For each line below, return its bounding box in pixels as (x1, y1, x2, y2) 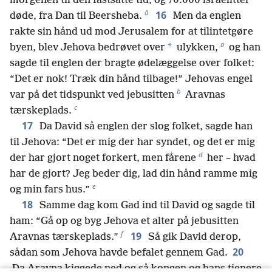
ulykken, (174, 41, 218, 53)
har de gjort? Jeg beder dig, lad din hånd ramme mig (10, 168, 257, 180)
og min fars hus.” (10, 183, 90, 195)
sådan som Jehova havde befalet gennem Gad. (10, 246, 228, 259)
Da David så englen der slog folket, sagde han (37, 120, 253, 132)
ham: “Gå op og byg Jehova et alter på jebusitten (10, 215, 239, 227)
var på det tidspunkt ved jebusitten (10, 89, 174, 101)
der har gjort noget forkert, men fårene (10, 152, 196, 164)
